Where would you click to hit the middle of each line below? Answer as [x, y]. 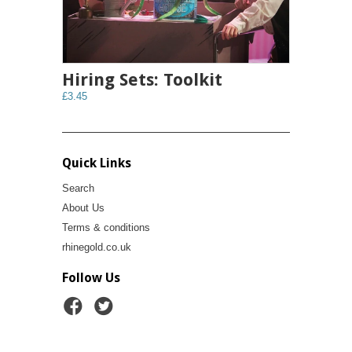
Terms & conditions [106, 227]
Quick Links [97, 163]
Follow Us [91, 277]
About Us [83, 207]
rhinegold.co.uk [97, 247]
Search [78, 188]
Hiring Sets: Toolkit [142, 79]
